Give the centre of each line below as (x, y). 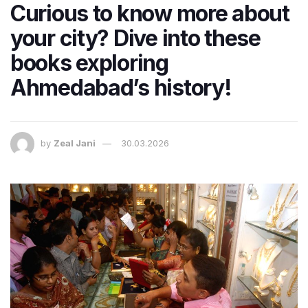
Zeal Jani (75, 143)
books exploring (89, 63)
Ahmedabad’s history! (121, 87)
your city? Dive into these (135, 38)
